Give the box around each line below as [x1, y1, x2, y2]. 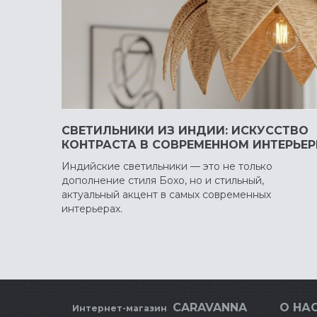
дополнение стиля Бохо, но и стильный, [62, 173, 264, 187]
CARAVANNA [173, 300, 247, 314]
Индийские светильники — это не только [62, 159, 272, 173]
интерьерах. [62, 202, 122, 215]
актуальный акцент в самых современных [62, 188, 271, 201]
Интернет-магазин [72, 302, 169, 313]
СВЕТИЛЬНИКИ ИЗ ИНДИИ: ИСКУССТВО [62, 123, 309, 137]
